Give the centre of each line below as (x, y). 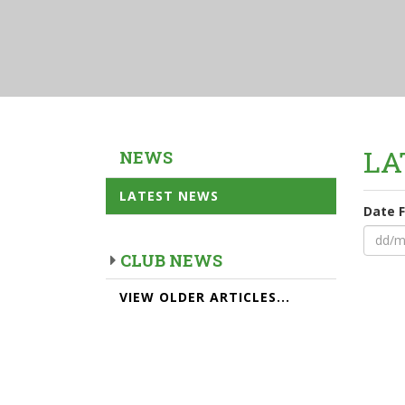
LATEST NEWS (169, 195)
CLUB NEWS (171, 260)
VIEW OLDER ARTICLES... (205, 297)
